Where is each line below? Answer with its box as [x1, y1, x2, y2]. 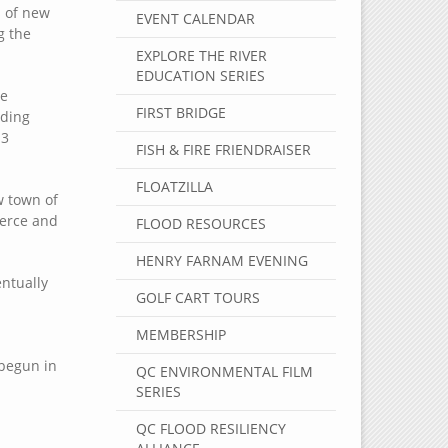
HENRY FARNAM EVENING [135, 251, 308, 270]
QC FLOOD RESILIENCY [135, 419, 286, 438]
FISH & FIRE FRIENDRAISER [135, 140, 311, 159]
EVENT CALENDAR [135, 9, 255, 28]
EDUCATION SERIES [135, 66, 265, 85]
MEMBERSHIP [135, 325, 226, 344]
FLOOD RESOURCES [135, 214, 266, 233]
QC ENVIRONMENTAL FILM [135, 362, 313, 381]
